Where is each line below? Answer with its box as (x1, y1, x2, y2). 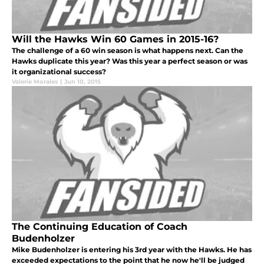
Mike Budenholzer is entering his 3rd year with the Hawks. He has (12, 245, 252, 255)
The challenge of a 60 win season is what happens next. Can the (12, 46, 243, 55)
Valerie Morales (12, 78, 58, 86)
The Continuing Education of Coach (12, 221, 187, 233)
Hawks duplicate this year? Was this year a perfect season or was (12, 57, 247, 66)
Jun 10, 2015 (64, 78, 101, 86)
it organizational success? (12, 67, 106, 77)
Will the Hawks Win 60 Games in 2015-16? (12, 34, 219, 45)
